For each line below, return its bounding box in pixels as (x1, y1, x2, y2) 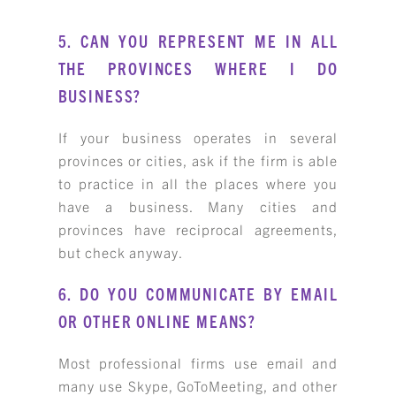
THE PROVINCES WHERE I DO (57, 57, 339, 79)
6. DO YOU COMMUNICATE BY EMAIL (57, 282, 339, 304)
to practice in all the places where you (57, 174, 339, 193)
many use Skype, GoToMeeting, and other (57, 376, 339, 394)
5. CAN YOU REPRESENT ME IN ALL (57, 29, 339, 51)
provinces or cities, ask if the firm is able (57, 151, 339, 170)
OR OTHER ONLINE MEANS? (57, 309, 257, 331)
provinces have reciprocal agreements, (57, 220, 339, 239)
